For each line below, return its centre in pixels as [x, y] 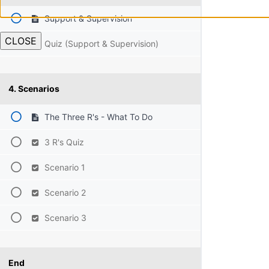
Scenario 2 [64, 192]
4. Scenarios [34, 89]
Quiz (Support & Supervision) [100, 44]
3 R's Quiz [63, 142]
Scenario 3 [64, 218]
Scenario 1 [63, 167]
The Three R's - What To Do [97, 117]
